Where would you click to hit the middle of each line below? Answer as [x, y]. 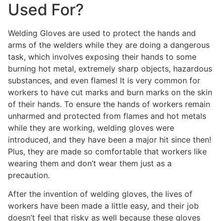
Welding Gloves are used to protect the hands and [102, 33]
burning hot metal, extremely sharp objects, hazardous [110, 68]
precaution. [29, 175]
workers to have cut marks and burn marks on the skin [110, 92]
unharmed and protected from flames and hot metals [107, 116]
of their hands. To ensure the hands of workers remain [109, 104]
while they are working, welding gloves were [91, 128]
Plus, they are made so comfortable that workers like [107, 151]
